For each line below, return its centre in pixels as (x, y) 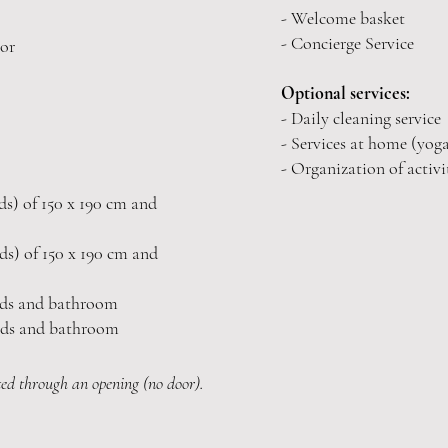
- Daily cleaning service (361, 118)
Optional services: (345, 93)
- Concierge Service (347, 43)
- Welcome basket (343, 18)
